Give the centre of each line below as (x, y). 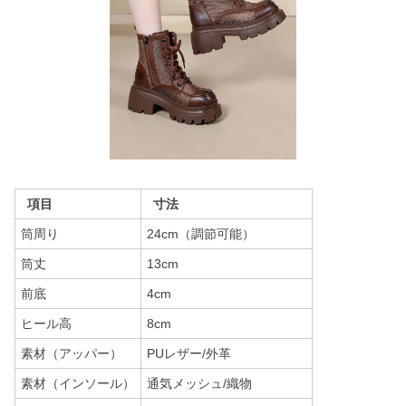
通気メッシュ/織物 (199, 383)
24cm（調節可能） (201, 234)
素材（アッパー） (72, 353)
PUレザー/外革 (189, 353)
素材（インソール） (78, 383)
